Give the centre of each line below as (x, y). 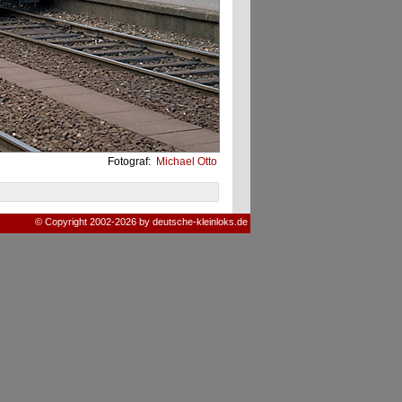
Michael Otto (185, 162)
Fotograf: (130, 162)
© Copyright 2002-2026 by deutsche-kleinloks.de (141, 222)
